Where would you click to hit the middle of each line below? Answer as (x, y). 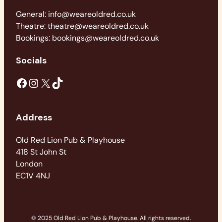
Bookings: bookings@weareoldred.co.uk (87, 38)
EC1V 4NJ (33, 175)
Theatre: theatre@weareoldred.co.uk (82, 26)
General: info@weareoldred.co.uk (76, 14)
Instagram (32, 82)
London (29, 164)
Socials (31, 60)
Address (34, 117)
